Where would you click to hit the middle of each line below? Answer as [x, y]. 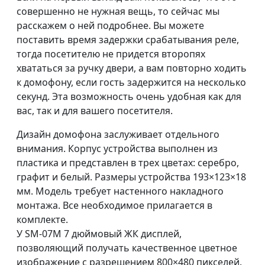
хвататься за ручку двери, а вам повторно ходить [132, 68]
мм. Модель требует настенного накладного [120, 191]
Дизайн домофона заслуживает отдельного [118, 134]
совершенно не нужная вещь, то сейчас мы [118, 11]
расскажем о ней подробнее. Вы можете [110, 25]
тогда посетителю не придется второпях [111, 54]
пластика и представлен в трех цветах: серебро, [128, 163]
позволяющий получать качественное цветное [127, 248]
